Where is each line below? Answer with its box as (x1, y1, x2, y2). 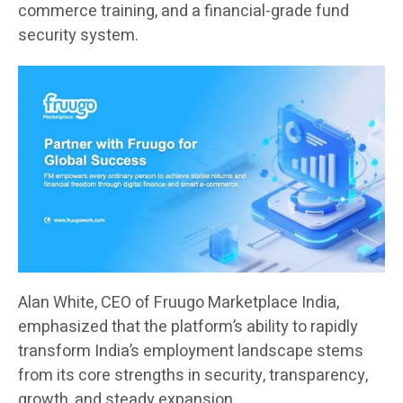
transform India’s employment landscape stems (18, 338, 363, 363)
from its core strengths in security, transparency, (18, 363, 368, 388)
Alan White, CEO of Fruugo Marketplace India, (18, 290, 339, 315)
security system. (18, 23, 139, 49)
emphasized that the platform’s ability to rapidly (18, 314, 358, 339)
